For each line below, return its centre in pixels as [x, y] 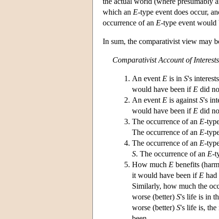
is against [183, 100]
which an [118, 12]
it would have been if [165, 175]
